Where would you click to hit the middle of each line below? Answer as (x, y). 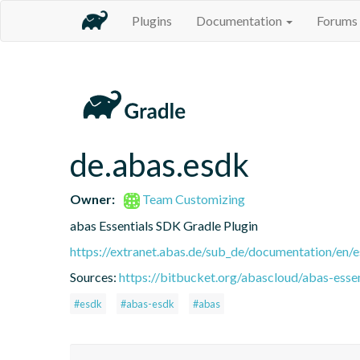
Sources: (94, 276)
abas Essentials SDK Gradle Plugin (164, 225)
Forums (337, 20)
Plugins (152, 20)
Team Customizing (193, 198)
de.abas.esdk (160, 164)
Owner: (92, 198)
